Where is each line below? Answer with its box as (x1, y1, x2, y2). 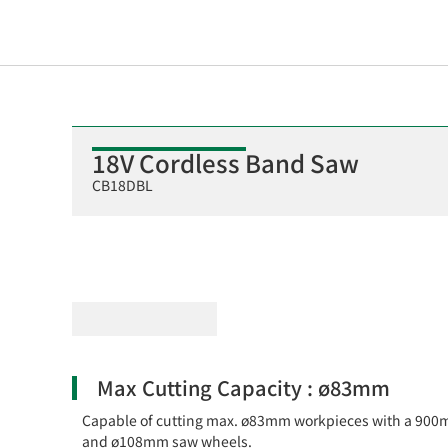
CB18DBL (92, 175, 153, 195)
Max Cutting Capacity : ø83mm (97, 372, 390, 402)
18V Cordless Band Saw (92, 145, 359, 180)
